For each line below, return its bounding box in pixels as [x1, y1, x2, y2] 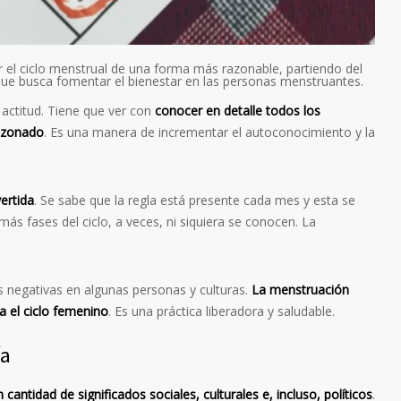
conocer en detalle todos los [155, 102, 320, 120]
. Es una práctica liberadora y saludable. [108, 303, 335, 320]
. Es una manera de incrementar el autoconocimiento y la [44, 124, 375, 141]
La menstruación [252, 281, 349, 299]
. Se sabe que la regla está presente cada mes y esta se [34, 192, 355, 209]
